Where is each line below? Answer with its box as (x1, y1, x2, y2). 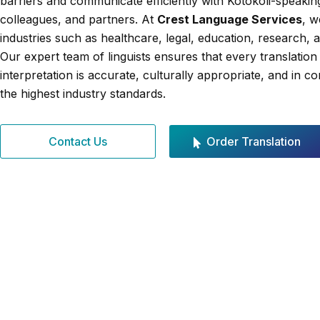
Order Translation (206, 134, 301, 149)
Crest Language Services (157, 12, 302, 26)
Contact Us (49, 134, 108, 149)
